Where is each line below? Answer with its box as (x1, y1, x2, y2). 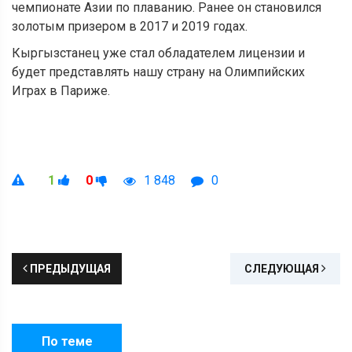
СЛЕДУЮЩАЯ (244, 262, 321, 276)
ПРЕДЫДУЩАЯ (27, 262, 111, 276)
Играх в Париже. (12, 83, 110, 99)
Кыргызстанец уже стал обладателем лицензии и (12, 46, 305, 61)
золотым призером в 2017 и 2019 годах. (12, 19, 247, 35)
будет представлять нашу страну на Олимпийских (12, 64, 305, 80)
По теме (41, 334, 93, 350)
